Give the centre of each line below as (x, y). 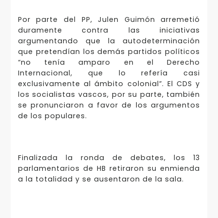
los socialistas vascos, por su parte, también (109, 94)
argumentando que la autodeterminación (109, 41)
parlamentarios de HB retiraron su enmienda (109, 169)
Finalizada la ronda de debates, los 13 (109, 158)
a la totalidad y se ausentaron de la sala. (101, 179)
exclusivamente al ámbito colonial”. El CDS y (109, 84)
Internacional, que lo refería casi (109, 73)
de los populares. (52, 116)
